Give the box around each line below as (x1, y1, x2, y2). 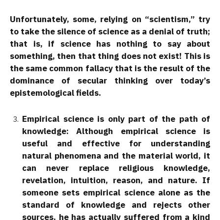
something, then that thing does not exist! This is (10, 50, 210, 61)
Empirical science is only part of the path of (22, 113, 210, 125)
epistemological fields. (10, 87, 101, 98)
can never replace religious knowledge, (22, 163, 210, 174)
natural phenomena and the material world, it (22, 150, 210, 162)
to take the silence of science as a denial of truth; (10, 26, 210, 37)
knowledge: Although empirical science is (22, 126, 210, 137)
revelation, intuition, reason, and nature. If (22, 175, 210, 186)
